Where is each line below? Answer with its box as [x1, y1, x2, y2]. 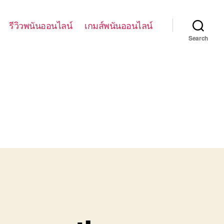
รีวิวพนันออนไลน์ [9, 18, 72, 31]
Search [188, 33, 208, 42]
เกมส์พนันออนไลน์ [84, 18, 152, 31]
